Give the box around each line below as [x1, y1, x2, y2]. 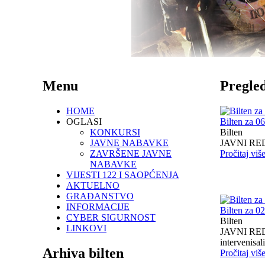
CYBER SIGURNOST [66, 212, 156, 222]
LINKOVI [66, 222, 106, 233]
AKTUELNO [66, 180, 119, 190]
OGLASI [66, 116, 102, 127]
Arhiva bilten [43, 245, 124, 261]
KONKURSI [90, 127, 140, 137]
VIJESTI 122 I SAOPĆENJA [66, 169, 179, 180]
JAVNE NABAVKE [90, 137, 169, 148]
